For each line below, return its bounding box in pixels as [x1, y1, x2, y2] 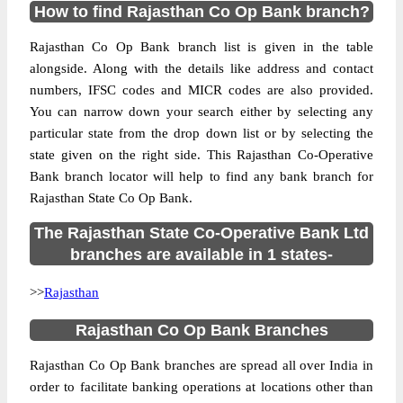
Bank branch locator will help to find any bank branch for [30, 169, 373, 184]
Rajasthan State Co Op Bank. [30, 191, 193, 205]
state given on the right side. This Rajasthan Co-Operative [30, 148, 373, 162]
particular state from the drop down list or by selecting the [30, 126, 373, 140]
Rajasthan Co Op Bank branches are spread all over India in [30, 358, 373, 372]
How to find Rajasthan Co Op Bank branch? [33, 3, 370, 21]
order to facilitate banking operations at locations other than [30, 380, 373, 394]
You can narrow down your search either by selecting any [30, 104, 373, 119]
